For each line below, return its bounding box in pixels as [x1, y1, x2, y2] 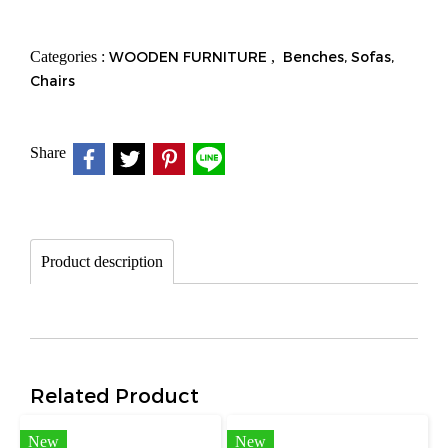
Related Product [30, 383, 199, 407]
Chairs [30, 72, 75, 89]
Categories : [30, 48, 109, 65]
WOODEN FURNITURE [109, 48, 271, 65]
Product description [41, 253, 163, 270]
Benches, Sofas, [283, 48, 394, 65]
